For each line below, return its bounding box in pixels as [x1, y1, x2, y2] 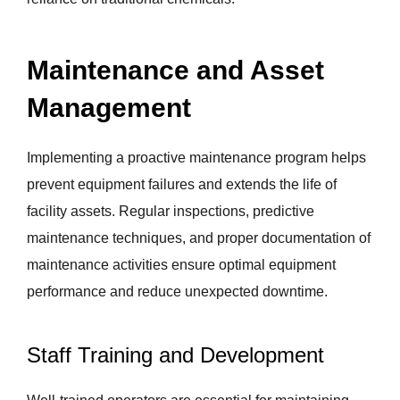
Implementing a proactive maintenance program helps [27, 149, 366, 165]
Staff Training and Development [27, 342, 324, 367]
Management [27, 92, 191, 122]
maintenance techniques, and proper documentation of [27, 229, 371, 246]
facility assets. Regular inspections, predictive [27, 203, 314, 219]
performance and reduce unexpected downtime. [27, 283, 328, 299]
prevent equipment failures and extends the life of [27, 176, 337, 192]
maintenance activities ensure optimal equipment [27, 256, 336, 272]
